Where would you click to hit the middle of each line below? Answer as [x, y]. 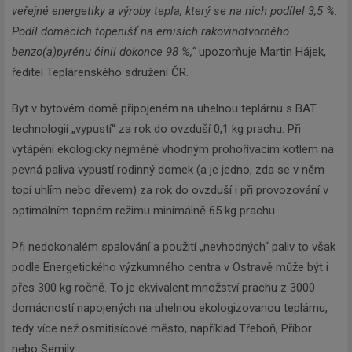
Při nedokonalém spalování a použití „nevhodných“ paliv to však [174, 247]
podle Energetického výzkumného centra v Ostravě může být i [170, 268]
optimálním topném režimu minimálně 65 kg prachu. [145, 211]
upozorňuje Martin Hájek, [262, 52]
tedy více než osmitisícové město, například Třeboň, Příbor [162, 329]
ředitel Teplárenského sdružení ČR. [100, 73]
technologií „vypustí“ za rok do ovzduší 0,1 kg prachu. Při [156, 129]
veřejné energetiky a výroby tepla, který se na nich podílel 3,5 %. [175, 11]
